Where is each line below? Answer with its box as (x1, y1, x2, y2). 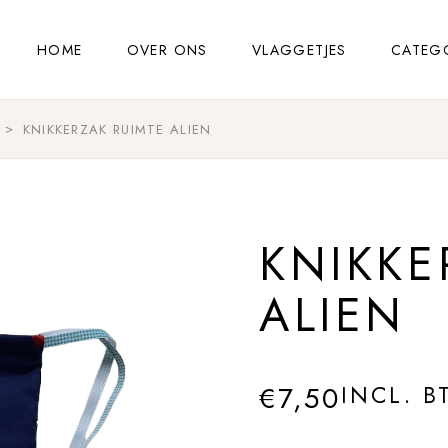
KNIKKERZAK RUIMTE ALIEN (22, 120, 212, 139)
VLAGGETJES (251, 39, 347, 60)
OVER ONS (126, 39, 208, 60)
